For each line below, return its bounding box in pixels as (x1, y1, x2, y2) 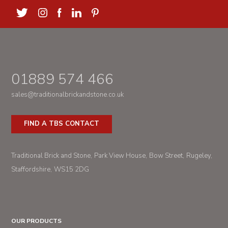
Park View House (94, 151, 146, 160)
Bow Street (149, 151, 183, 160)
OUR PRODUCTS (11, 217, 62, 225)
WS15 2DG (54, 165, 90, 174)
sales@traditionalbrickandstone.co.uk (11, 90, 124, 99)
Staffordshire (11, 165, 51, 174)
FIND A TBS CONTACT (24, 119, 100, 128)
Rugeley (186, 151, 211, 160)
